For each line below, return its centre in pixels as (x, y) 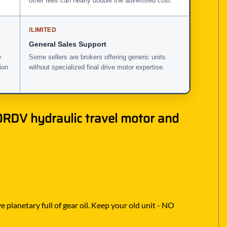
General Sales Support (68, 44)
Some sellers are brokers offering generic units (97, 57)
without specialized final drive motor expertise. (97, 67)
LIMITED (44, 30)
